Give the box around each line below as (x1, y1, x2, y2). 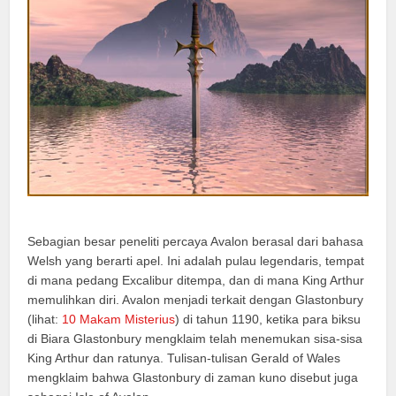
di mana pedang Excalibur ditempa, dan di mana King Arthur (27, 272, 365, 287)
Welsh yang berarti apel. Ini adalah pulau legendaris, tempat (27, 253, 365, 268)
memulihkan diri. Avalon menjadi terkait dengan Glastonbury (27, 292, 364, 307)
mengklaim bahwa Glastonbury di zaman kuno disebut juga (27, 369, 359, 385)
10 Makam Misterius (62, 311, 176, 326)
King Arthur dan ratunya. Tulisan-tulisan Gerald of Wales (27, 350, 341, 365)
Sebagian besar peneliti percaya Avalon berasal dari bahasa (27, 233, 364, 248)
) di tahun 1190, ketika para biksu (175, 311, 362, 326)
